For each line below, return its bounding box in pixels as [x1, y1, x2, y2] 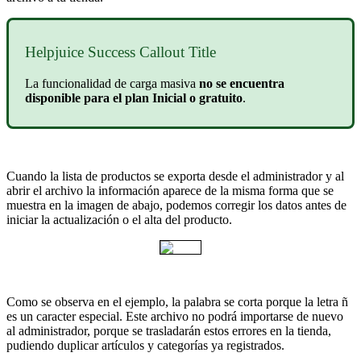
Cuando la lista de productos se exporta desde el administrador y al [6, 168, 344, 183]
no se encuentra [199, 76, 284, 90]
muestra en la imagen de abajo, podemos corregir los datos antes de [6, 197, 346, 212]
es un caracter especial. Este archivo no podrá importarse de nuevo [6, 309, 343, 323]
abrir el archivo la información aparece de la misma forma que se [6, 183, 334, 197]
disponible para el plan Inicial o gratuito [25, 90, 243, 105]
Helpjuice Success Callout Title [25, 44, 216, 61]
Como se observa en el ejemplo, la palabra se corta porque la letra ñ [6, 294, 348, 309]
